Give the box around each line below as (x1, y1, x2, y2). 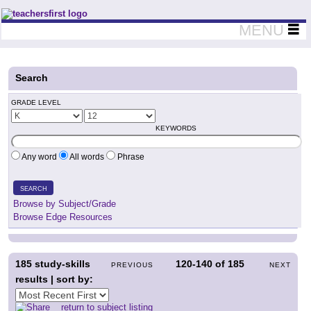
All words (68, 152, 106, 162)
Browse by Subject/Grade (13, 199, 116, 209)
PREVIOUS (111, 261, 154, 269)
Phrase (115, 152, 144, 162)
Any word (20, 152, 59, 162)
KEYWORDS (155, 124, 196, 132)
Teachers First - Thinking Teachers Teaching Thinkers (1, 8, 231, 19)
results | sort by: (15, 274, 93, 285)
